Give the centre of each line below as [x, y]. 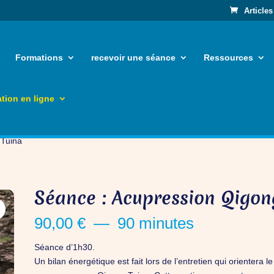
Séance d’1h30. [64, 247]
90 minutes [156, 224]
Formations [39, 57]
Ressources [229, 57]
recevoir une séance [134, 57]
